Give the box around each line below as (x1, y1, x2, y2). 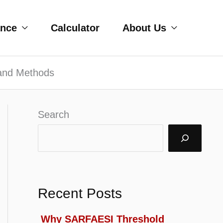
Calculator (51, 22, 100, 33)
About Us (122, 22, 166, 33)
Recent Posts (38, 186, 122, 201)
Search (38, 109, 69, 120)
